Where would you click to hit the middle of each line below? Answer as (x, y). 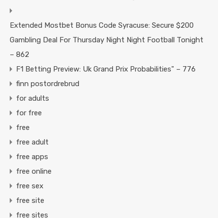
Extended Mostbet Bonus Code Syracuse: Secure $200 (102, 26)
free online (34, 172)
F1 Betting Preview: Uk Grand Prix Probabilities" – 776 (106, 69)
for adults (33, 99)
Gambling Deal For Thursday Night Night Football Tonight (107, 40)
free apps (32, 157)
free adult (32, 142)
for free (29, 113)
